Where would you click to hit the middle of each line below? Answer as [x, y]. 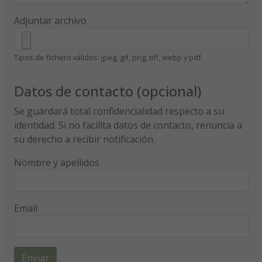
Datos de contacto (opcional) [107, 91]
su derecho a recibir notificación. [84, 139]
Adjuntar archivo [50, 20]
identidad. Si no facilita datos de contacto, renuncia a [128, 125]
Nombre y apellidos [56, 162]
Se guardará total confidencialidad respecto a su [119, 111]
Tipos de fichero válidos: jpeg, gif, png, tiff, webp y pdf [107, 57]
